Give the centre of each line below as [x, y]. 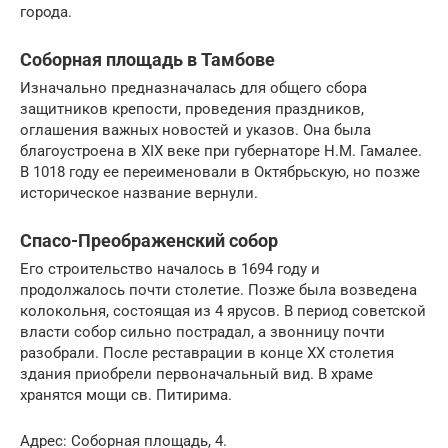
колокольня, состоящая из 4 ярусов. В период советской [223, 310]
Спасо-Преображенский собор [149, 240]
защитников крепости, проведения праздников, [192, 108]
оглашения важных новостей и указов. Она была [195, 129]
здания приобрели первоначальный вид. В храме [196, 373]
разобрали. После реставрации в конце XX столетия [207, 352]
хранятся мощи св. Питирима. [126, 394]
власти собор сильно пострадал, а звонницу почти [202, 331]
